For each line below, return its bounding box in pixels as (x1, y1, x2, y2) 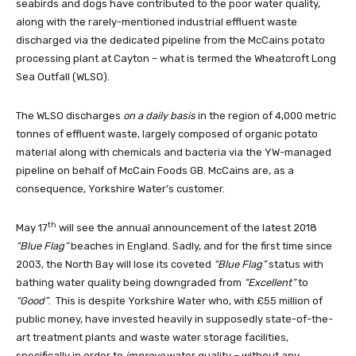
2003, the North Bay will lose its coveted (16, 258, 214, 271)
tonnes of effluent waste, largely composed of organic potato (16, 128, 318, 141)
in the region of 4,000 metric (195, 110, 336, 122)
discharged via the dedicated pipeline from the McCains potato (16, 34, 325, 47)
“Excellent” (244, 277, 296, 289)
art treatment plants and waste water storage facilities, (16, 331, 288, 344)
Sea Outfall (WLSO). (16, 71, 110, 83)
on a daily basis (123, 110, 195, 122)
